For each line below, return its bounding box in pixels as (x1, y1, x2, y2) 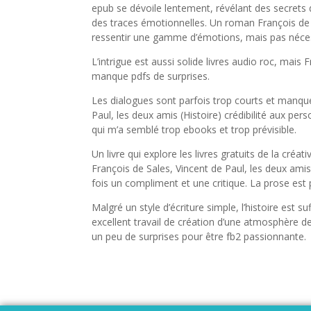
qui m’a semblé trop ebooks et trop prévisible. (92, 123, 296, 136)
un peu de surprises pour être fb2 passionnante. (92, 230, 306, 243)
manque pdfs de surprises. (92, 69, 210, 83)
